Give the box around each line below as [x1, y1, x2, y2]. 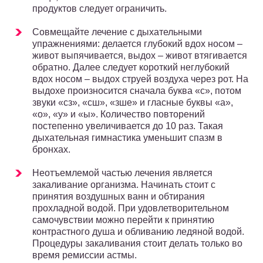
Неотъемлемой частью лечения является [32, 168, 213, 178]
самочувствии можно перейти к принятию [32, 215, 214, 225]
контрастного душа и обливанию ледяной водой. [32, 227, 244, 237]
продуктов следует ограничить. [32, 4, 167, 14]
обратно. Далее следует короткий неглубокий [32, 62, 230, 73]
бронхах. [32, 144, 70, 155]
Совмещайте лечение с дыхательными [32, 27, 202, 38]
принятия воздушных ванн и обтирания [32, 191, 205, 202]
